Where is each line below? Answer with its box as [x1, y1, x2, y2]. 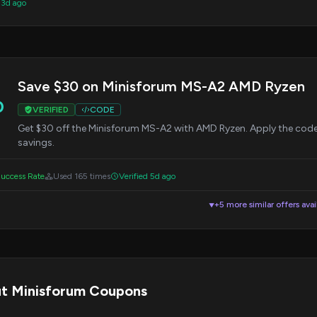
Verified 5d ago [119, 171, 175, 181]
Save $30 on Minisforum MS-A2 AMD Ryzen [18, 78, 305, 95]
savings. [18, 137, 54, 149]
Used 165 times [53, 171, 110, 181]
